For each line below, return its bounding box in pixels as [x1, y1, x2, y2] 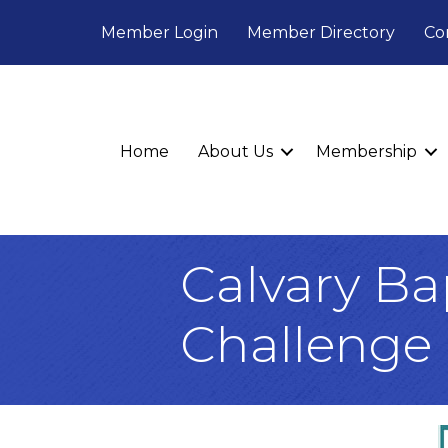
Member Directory [247, 22, 395, 42]
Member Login [101, 22, 218, 42]
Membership [316, 142, 417, 161]
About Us [198, 142, 273, 161]
